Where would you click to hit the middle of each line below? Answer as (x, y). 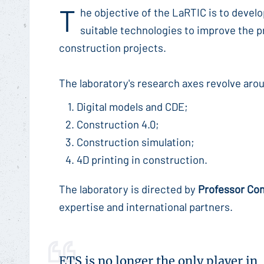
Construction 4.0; (118, 124)
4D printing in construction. (142, 159)
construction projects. (113, 47)
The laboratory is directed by (128, 189)
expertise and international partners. (146, 206)
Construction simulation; (136, 141)
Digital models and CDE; (133, 106)
